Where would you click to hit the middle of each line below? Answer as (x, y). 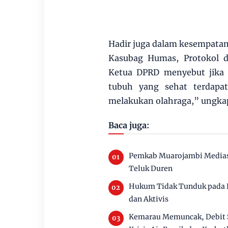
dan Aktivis (148, 199)
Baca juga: (129, 125)
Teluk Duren (150, 168)
